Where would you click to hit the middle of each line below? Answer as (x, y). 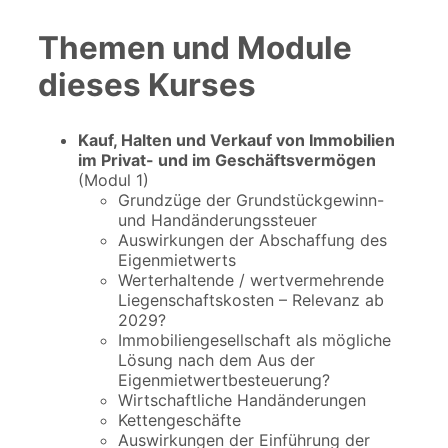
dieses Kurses (147, 85)
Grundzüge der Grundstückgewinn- (251, 200)
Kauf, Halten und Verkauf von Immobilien (236, 140)
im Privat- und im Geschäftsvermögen (227, 160)
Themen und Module (195, 48)
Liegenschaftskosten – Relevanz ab (251, 300)
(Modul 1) (113, 180)
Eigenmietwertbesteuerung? (224, 380)
